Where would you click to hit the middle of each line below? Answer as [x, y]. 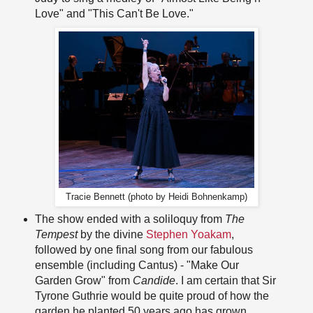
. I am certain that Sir [225, 281]
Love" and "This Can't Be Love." [114, 13]
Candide [154, 281]
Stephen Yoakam [188, 235]
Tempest [56, 235]
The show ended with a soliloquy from [130, 219]
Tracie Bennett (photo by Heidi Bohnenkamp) [156, 197]
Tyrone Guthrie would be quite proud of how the [152, 296]
